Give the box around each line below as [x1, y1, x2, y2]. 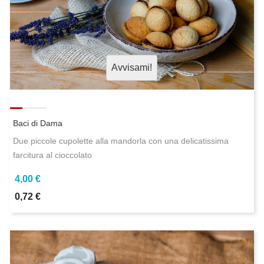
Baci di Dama [12, 118, 62, 128]
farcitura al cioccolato [12, 150, 92, 160]
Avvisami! [111, 62, 153, 73]
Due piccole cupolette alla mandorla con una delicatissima [12, 136, 229, 146]
